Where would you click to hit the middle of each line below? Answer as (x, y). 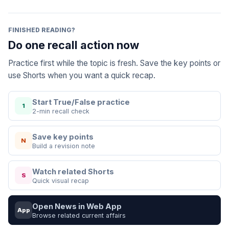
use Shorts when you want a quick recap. (82, 75)
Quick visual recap (61, 181)
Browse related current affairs (79, 215)
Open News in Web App (77, 207)
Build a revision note (64, 146)
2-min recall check (61, 111)
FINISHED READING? (42, 30)
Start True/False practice (81, 102)
